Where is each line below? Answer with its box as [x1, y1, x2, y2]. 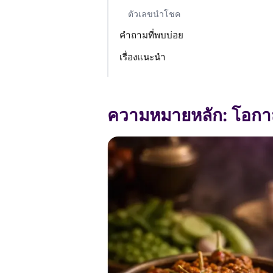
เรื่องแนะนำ [119, 51, 166, 63]
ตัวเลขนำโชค [128, 9, 180, 19]
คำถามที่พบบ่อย [119, 29, 183, 41]
